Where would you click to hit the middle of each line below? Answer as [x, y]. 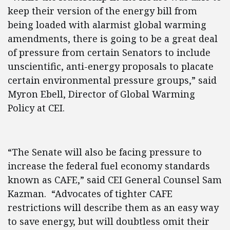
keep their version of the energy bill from [102, 11]
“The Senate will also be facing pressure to [105, 152]
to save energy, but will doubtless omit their [109, 221]
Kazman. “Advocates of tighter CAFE [90, 194]
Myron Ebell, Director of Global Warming [101, 94]
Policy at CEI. [36, 108]
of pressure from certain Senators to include [109, 52]
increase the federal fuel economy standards [109, 166]
